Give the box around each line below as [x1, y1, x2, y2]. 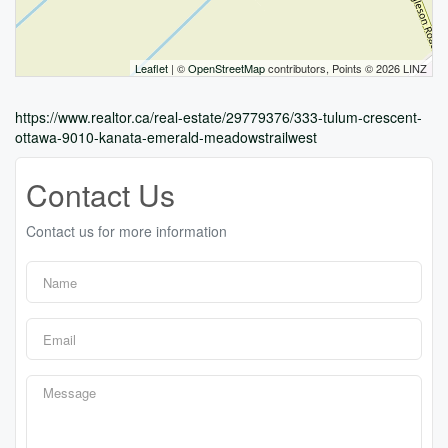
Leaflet [135, 60, 168, 76]
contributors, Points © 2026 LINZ [265, 60, 427, 76]
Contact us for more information [26, 221, 227, 241]
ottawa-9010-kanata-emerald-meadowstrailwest [15, 127, 317, 147]
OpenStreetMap [188, 60, 265, 76]
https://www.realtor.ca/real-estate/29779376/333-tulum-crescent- [15, 107, 422, 127]
